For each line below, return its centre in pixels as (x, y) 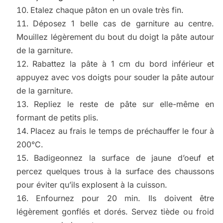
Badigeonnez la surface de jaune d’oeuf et (124, 158)
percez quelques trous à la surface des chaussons (115, 171)
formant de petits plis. (57, 118)
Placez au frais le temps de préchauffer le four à (122, 131)
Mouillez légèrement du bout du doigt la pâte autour (115, 37)
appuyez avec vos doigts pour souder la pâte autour (115, 77)
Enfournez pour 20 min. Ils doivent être (125, 198)
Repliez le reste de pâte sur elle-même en (124, 104)
